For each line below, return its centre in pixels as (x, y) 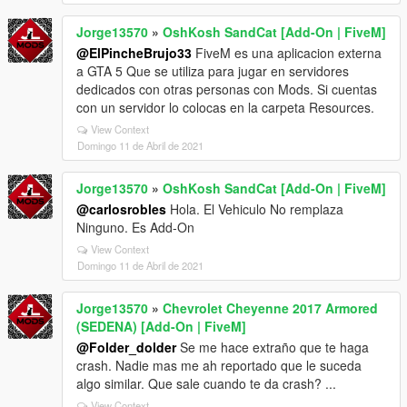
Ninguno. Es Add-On (135, 227)
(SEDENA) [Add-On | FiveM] (161, 326)
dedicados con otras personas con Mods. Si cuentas (227, 89)
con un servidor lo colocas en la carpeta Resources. (225, 107)
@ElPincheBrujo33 (134, 52)
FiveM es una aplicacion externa (287, 52)
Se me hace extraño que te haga (273, 347)
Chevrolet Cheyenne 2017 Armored (270, 308)
